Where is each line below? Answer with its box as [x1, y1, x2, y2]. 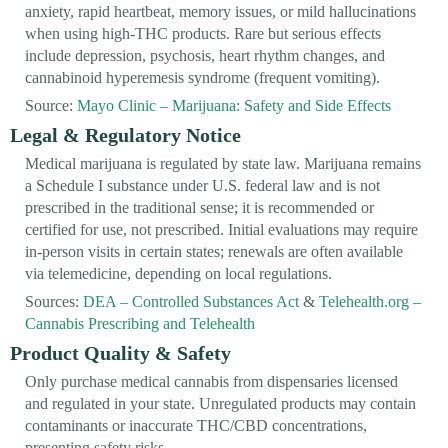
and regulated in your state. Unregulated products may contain [25, 394, 416, 412]
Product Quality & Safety [10, 341, 231, 364]
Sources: [25, 292, 83, 310]
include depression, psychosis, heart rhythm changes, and [25, 46, 385, 64]
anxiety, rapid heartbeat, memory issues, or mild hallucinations [25, 2, 416, 20]
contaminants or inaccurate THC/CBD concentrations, [25, 416, 367, 434]
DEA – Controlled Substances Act [83, 292, 303, 310]
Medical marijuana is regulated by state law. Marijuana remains [25, 154, 421, 172]
